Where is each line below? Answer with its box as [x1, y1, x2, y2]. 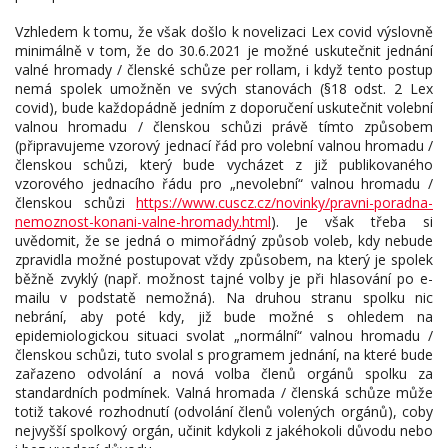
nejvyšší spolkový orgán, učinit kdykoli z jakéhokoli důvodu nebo [15, 421, 433, 440]
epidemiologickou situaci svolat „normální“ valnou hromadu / [15, 326, 433, 345]
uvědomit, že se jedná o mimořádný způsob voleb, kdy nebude [15, 231, 433, 250]
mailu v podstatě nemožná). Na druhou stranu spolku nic [15, 288, 433, 307]
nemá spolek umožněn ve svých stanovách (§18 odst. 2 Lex [15, 79, 433, 98]
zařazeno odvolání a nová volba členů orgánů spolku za [15, 364, 433, 383]
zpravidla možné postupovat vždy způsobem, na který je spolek [15, 250, 433, 269]
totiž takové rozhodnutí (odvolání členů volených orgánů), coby [15, 402, 433, 421]
